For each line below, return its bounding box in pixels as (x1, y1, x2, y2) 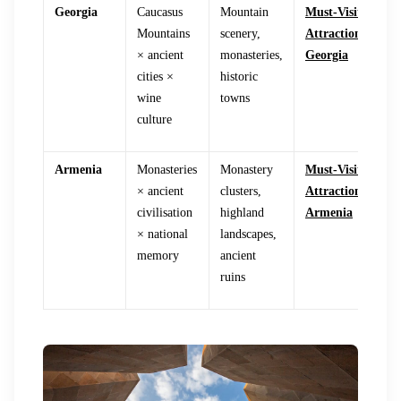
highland (220, 206, 264, 220)
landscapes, (220, 227, 277, 242)
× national (137, 227, 188, 242)
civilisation (137, 206, 192, 220)
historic (220, 70, 258, 84)
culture (137, 113, 172, 127)
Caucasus (137, 5, 183, 20)
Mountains (137, 27, 190, 41)
